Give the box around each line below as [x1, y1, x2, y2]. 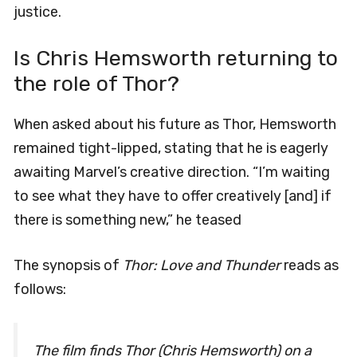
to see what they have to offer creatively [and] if [14, 186, 331, 205]
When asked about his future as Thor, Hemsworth [14, 115, 336, 133]
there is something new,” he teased [14, 210, 241, 229]
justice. [14, 2, 61, 21]
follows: [14, 280, 66, 298]
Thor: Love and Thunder [123, 256, 280, 274]
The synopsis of [14, 256, 123, 274]
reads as [280, 256, 339, 274]
